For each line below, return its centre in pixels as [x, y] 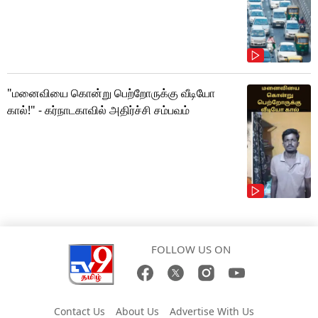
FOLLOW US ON [191, 249]
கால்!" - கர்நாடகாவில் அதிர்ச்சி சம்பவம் [98, 110]
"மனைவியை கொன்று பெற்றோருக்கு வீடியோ [111, 93]
